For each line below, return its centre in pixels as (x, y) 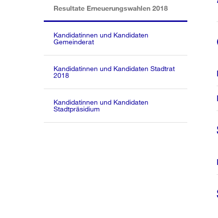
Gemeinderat (74, 42)
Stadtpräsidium (77, 109)
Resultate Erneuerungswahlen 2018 (111, 8)
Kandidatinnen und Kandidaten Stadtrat (114, 68)
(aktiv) (177, 8)
